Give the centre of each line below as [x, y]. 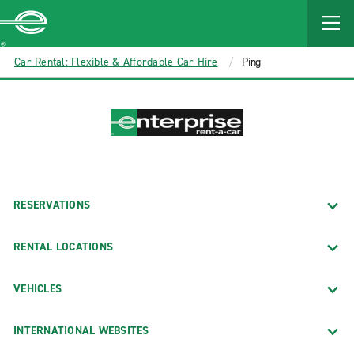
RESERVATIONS [52, 205]
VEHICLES [38, 288]
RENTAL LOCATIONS [63, 247]
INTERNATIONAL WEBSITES [81, 330]
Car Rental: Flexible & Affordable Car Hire [116, 62]
